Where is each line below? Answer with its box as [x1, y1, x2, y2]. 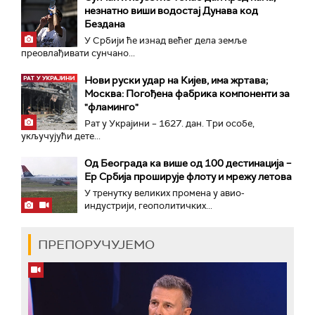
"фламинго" [84, 101, 139, 113]
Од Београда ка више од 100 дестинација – [84, 157, 291, 169]
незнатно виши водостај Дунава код [84, 4, 258, 17]
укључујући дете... [21, 130, 101, 142]
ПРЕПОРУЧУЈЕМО [38, 236, 155, 253]
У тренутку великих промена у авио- [84, 187, 245, 199]
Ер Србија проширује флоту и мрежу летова [84, 170, 292, 183]
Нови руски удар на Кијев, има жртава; [84, 74, 268, 86]
